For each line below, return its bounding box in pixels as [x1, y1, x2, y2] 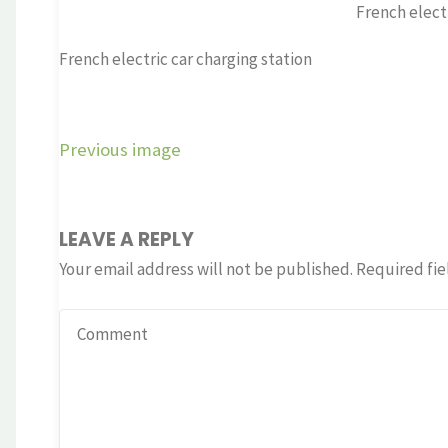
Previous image [58, 138, 181, 162]
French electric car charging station [58, 47, 312, 70]
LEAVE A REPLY [58, 225, 194, 253]
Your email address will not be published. [58, 257, 353, 280]
